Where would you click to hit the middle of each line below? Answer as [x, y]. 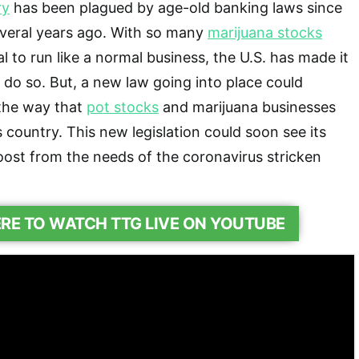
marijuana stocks [265, 32]
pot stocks [123, 107]
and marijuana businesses [247, 107]
